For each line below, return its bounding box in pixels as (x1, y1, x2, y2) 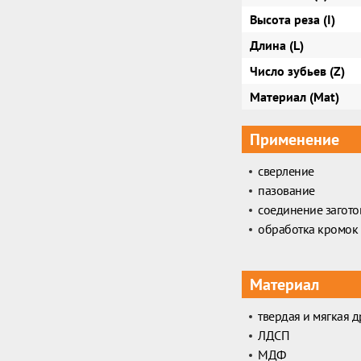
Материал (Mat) (250, 89, 339, 105)
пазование (258, 182, 315, 198)
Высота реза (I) (250, 11, 335, 27)
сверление (258, 163, 314, 179)
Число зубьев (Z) (250, 63, 345, 79)
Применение (250, 129, 339, 150)
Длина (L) (250, 37, 304, 53)
